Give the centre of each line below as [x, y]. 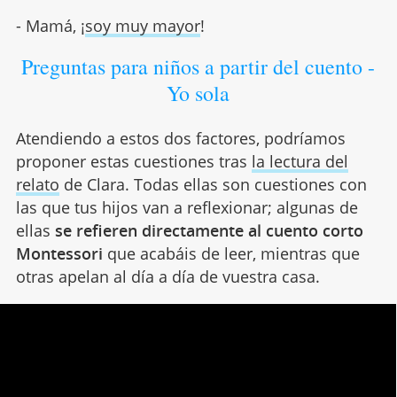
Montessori [59, 253]
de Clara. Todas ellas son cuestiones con [213, 184]
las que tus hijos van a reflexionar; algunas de [187, 207]
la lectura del [300, 161]
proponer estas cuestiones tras [133, 161]
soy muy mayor [142, 25]
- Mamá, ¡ [50, 25]
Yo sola [198, 93]
